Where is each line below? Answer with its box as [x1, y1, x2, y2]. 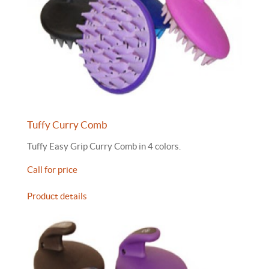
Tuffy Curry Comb [27, 119, 107, 130]
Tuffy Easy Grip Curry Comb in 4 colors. [27, 141, 181, 151]
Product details [27, 191, 87, 201]
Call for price [27, 165, 77, 175]
